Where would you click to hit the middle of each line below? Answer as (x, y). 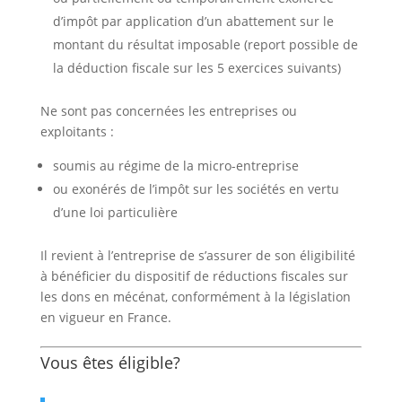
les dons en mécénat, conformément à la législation (195, 297)
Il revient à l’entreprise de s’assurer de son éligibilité (197, 256)
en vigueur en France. (105, 318)
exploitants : (77, 132)
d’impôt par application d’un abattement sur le (193, 22)
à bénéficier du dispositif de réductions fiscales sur (194, 276)
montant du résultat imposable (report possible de (205, 45)
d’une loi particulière (115, 213)
